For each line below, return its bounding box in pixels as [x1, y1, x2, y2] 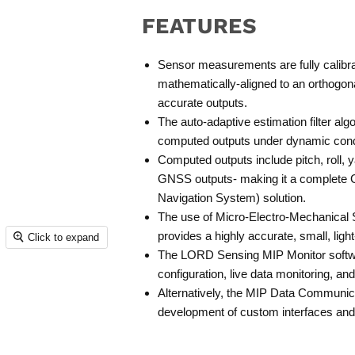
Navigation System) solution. [157, 191, 306, 204]
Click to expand [28, 231, 100, 243]
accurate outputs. [157, 96, 247, 109]
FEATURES [141, 13, 258, 39]
